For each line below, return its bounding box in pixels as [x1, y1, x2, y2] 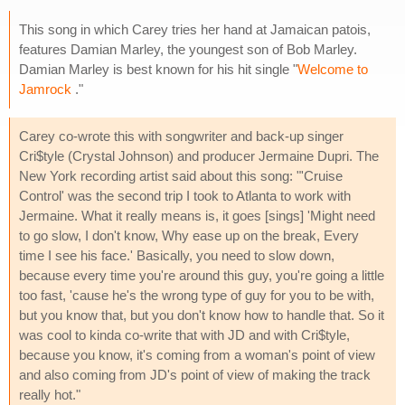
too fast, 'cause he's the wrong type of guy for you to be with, [19, 287, 374, 303]
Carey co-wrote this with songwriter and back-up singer [19, 127, 344, 144]
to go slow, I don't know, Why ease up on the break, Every [19, 227, 359, 243]
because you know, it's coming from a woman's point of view [19, 346, 375, 363]
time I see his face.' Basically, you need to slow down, [19, 247, 334, 263]
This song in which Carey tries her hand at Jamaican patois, [19, 21, 371, 37]
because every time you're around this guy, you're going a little [19, 267, 384, 283]
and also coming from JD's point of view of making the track [19, 366, 371, 382]
